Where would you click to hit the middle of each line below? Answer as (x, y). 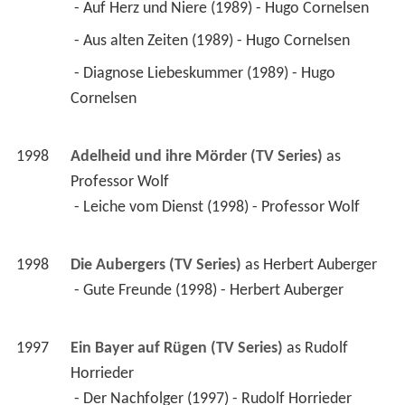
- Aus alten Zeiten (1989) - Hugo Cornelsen (213, 42)
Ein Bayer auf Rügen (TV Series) (176, 349)
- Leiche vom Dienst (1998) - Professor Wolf (218, 208)
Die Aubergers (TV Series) (155, 266)
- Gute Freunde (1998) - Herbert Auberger (210, 291)
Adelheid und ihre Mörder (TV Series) (196, 157)
